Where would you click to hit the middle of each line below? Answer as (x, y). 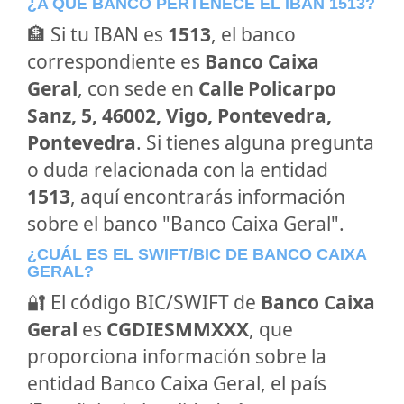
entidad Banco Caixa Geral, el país (177, 383)
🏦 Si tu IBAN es (97, 34)
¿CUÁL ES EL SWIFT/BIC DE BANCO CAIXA (197, 254)
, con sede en (138, 88)
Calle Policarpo (267, 88)
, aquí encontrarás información (208, 197)
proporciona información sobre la (177, 356)
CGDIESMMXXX (178, 329)
